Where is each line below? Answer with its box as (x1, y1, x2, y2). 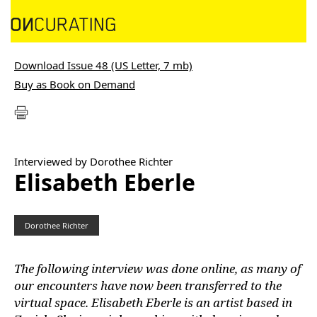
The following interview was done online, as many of (14, 260, 301, 277)
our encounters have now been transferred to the (14, 277, 282, 294)
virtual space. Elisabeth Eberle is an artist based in (14, 294, 292, 311)
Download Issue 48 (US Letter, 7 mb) (14, 58, 192, 72)
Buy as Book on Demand (14, 77, 135, 91)
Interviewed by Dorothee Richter (14, 154, 173, 168)
